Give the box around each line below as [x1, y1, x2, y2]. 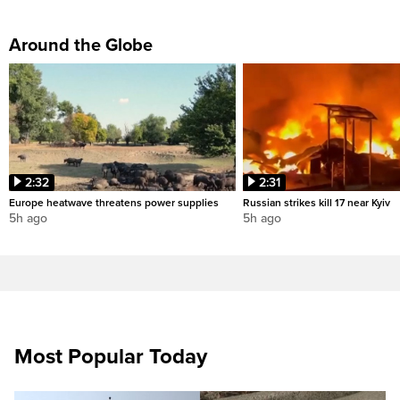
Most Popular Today [14, 344, 207, 371]
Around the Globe [9, 35, 153, 57]
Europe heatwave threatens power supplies [9, 196, 219, 210]
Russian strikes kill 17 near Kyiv [243, 196, 390, 210]
